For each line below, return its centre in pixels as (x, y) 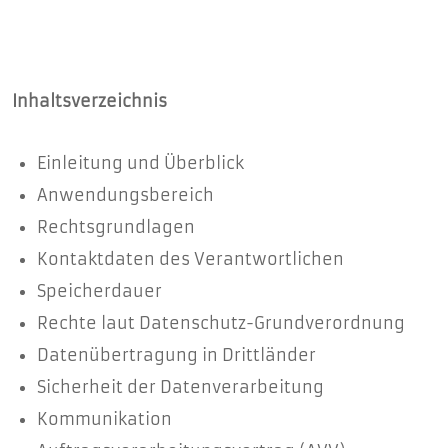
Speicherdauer (99, 291)
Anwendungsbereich (125, 195)
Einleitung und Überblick (140, 163)
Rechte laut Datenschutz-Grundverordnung (221, 323)
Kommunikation (104, 419)
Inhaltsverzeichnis (89, 101)
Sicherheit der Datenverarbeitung (180, 387)
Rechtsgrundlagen (116, 227)
